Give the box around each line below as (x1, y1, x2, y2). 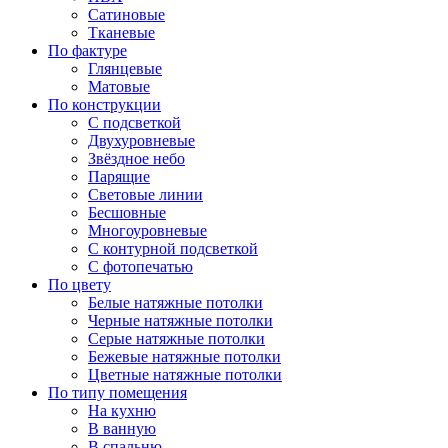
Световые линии (88, 185, 203, 203)
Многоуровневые (88, 221, 207, 239)
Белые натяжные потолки (88, 293, 263, 311)
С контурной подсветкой (88, 239, 258, 257)
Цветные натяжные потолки (88, 365, 282, 383)
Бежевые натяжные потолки (88, 347, 281, 365)
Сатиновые (88, 5, 165, 23)
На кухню (88, 401, 156, 419)
